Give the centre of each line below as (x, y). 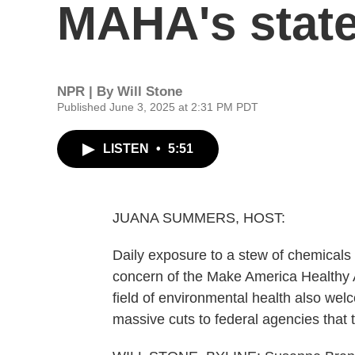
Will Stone (150, 92)
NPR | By (87, 92)
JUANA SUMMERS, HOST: (199, 218)
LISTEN (128, 149)
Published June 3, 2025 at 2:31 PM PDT (158, 107)
